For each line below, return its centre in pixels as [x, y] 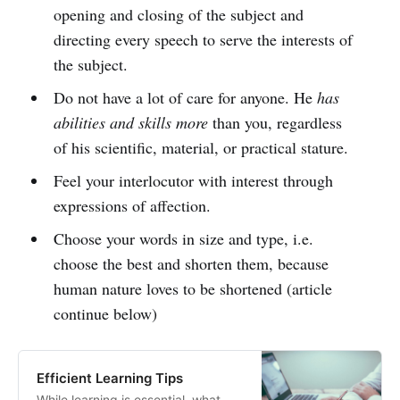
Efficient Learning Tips [110, 378]
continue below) [105, 313]
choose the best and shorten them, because [191, 263]
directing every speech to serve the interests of [203, 39]
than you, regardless [275, 122]
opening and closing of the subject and [178, 14]
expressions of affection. [132, 205]
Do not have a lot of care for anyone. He [183, 97]
